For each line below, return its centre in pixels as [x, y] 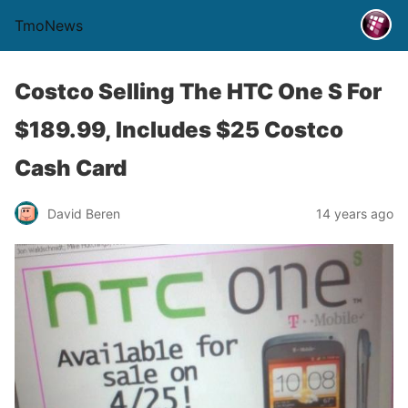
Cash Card [71, 168]
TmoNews [49, 25]
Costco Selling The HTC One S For [198, 92]
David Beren [84, 213]
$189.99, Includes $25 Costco [179, 130]
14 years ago [355, 213]
